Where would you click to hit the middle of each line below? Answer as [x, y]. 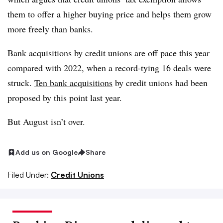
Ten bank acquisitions [73, 83]
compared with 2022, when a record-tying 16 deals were [109, 68]
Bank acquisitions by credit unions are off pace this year [109, 53]
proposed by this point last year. [66, 98]
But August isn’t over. [48, 121]
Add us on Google [47, 152]
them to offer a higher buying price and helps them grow [110, 14]
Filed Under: [28, 174]
